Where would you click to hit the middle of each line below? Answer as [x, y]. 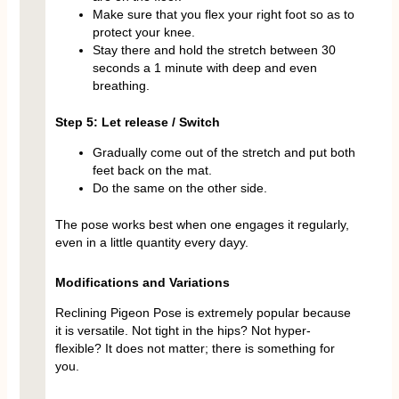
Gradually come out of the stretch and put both [224, 153]
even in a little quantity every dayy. [151, 243]
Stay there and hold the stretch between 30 [214, 50]
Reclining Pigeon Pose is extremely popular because [203, 312]
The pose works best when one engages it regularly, [202, 225]
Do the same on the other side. [179, 188]
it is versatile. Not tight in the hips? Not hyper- [183, 330]
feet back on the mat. [152, 171]
